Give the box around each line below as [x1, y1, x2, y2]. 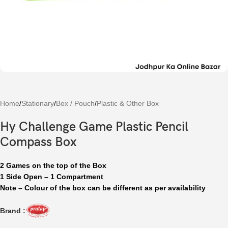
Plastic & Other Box [97, 99, 159, 107]
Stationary [21, 99, 54, 107]
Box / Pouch [56, 99, 95, 107]
